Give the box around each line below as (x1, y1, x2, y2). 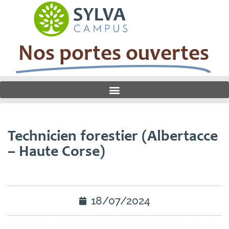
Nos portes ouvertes (18, 44, 209, 66)
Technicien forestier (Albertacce (8, 129, 218, 145)
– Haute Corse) (8, 145, 105, 160)
